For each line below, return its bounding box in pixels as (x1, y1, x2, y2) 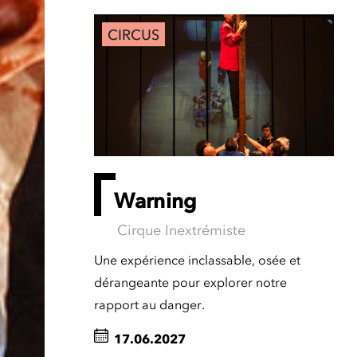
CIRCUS (107, 26, 159, 45)
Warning (113, 188, 197, 214)
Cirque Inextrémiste (116, 222, 245, 240)
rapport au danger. (93, 296, 205, 313)
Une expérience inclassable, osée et (93, 252, 300, 269)
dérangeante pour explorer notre (93, 274, 287, 291)
